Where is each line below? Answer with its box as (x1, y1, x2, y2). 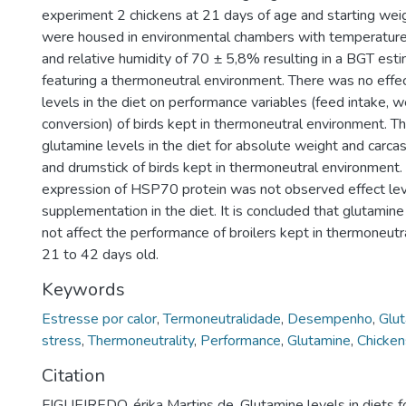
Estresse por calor (42, 309, 157, 329)
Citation (42, 363, 105, 388)
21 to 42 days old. (42, 245, 159, 265)
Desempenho (287, 309, 372, 329)
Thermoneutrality (88, 331, 194, 351)
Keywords (42, 277, 125, 302)
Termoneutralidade (163, 309, 281, 329)
